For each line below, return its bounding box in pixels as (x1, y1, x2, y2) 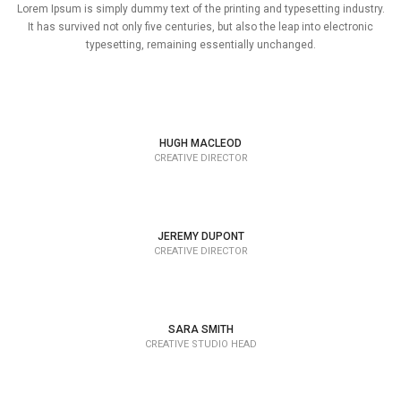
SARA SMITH (167, 323, 234, 336)
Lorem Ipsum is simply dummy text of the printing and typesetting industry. (16, 3, 385, 15)
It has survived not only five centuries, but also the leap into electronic (28, 21, 373, 33)
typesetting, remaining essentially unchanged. (85, 38, 316, 51)
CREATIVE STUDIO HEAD (144, 338, 257, 350)
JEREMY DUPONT (157, 230, 244, 243)
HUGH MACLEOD (159, 137, 242, 149)
